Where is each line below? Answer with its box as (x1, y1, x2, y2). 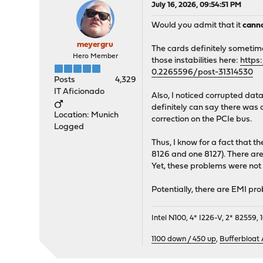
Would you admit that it (151, 21, 243, 31)
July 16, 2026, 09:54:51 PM (151, 1, 242, 9)
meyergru (77, 41, 114, 50)
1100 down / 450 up (151, 235, 217, 244)
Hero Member (72, 53, 118, 60)
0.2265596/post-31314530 (151, 68, 254, 77)
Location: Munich (54, 111, 119, 120)
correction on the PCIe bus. (151, 115, 252, 124)
